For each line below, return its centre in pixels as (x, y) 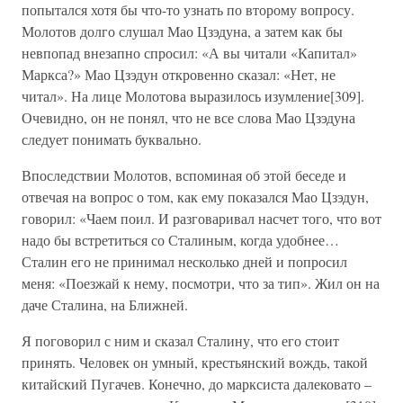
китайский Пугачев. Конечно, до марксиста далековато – (197, 384)
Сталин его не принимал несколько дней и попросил (184, 261)
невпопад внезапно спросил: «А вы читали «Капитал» (189, 53)
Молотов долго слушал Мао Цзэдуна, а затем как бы (182, 31)
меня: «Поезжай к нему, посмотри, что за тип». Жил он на (201, 283)
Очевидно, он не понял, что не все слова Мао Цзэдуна (188, 117)
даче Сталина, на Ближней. (105, 304)
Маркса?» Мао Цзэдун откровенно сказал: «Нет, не (179, 74)
